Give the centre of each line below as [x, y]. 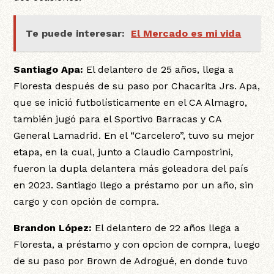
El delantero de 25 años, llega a [159, 70]
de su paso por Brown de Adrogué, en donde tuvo [131, 261]
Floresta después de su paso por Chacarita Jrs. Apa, [137, 86]
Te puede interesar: [76, 34]
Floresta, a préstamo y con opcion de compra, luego [137, 245]
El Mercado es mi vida [186, 34]
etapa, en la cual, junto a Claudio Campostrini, [124, 152]
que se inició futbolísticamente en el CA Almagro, [131, 103]
